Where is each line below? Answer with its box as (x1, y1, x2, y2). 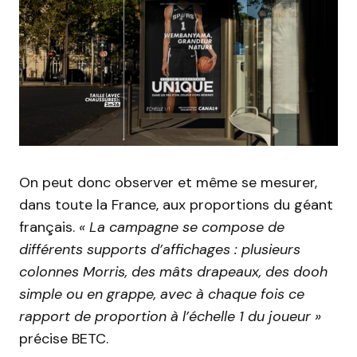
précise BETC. (19, 328, 108, 348)
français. (19, 217, 79, 237)
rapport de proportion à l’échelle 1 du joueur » (19, 306, 321, 326)
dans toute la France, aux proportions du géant (19, 194, 333, 214)
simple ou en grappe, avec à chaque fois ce (19, 284, 304, 304)
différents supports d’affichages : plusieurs (19, 239, 300, 259)
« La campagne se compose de (79, 217, 284, 237)
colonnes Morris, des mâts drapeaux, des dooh (19, 261, 328, 281)
